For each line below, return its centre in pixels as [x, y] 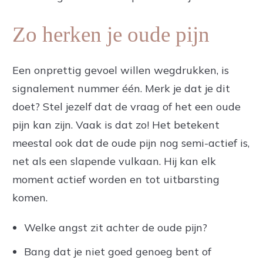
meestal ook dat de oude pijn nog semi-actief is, [131, 143]
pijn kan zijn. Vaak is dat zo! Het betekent [116, 125]
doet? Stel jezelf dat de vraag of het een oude [127, 107]
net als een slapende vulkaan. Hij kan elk [114, 161]
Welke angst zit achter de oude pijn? [116, 227]
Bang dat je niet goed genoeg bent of [118, 252]
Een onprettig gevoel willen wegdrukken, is [121, 70]
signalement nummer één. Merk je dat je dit [121, 88]
